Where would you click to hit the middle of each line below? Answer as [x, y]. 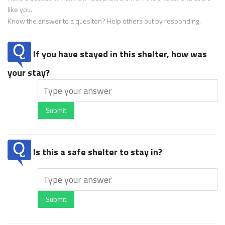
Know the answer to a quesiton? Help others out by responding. [104, 21]
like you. [20, 10]
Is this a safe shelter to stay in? [97, 152]
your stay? [29, 73]
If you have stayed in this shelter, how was [119, 54]
